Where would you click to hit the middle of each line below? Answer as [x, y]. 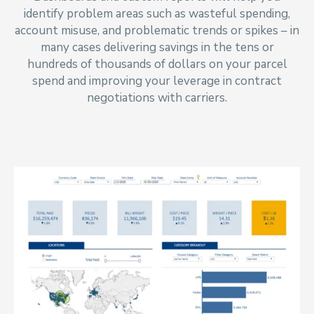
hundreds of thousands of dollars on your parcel [157, 64]
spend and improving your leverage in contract [157, 81]
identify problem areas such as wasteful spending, [157, 13]
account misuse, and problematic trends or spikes [148, 30]
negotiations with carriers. [157, 97]
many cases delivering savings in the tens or [157, 47]
